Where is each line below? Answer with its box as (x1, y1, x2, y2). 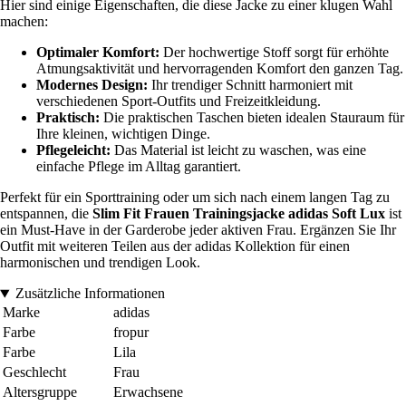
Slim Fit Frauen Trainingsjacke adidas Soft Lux (92, 206, 385, 222)
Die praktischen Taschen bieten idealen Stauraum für (100, 110, 404, 126)
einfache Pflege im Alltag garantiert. (36, 159, 241, 175)
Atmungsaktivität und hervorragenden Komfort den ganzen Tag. (36, 61, 403, 77)
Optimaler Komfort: (36, 44, 159, 61)
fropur (113, 324, 149, 341)
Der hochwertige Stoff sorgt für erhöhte (159, 44, 389, 61)
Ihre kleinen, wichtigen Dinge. (36, 126, 210, 142)
